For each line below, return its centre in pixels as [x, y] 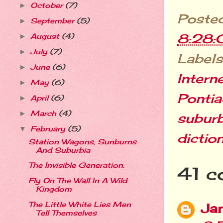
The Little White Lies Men [79, 205]
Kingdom [54, 189]
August [46, 36]
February [49, 129]
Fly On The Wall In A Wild [77, 181]
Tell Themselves [66, 213]
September [53, 21]
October [48, 6]
